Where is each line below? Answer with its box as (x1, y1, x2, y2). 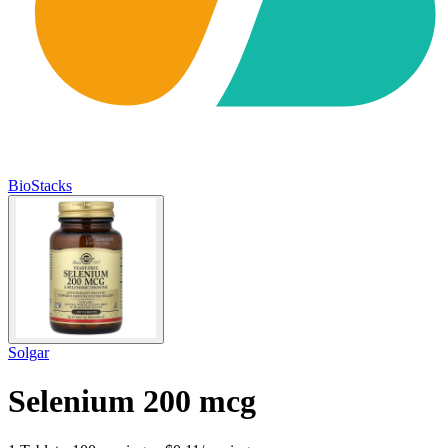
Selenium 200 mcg (8, 383, 256, 420)
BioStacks (8, 176, 72, 194)
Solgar (8, 343, 49, 361)
